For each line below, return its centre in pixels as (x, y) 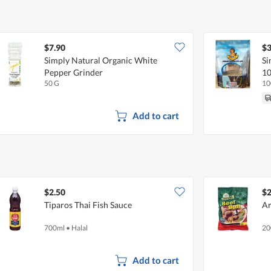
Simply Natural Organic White (101, 60)
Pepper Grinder (73, 72)
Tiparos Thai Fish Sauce (88, 204)
